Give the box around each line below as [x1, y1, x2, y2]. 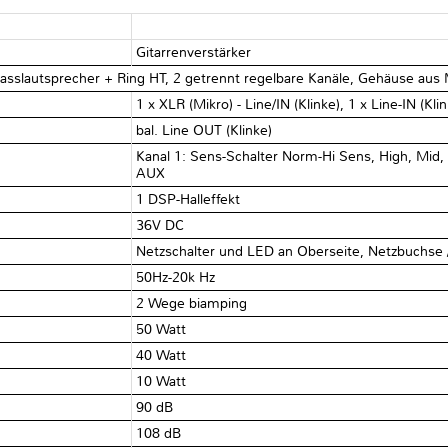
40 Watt [136, 346, 187, 364]
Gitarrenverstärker [136, 43, 252, 61]
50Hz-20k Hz [136, 268, 216, 286]
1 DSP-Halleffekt [136, 190, 241, 208]
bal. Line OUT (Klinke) [136, 121, 273, 139]
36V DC [136, 216, 185, 234]
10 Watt [136, 372, 187, 390]
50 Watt [136, 320, 187, 338]
